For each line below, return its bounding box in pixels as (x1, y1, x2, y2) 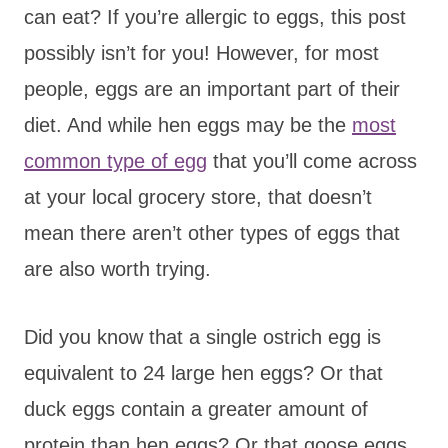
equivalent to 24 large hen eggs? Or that (24, 361, 383, 384)
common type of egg (24, 149, 207, 172)
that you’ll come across (207, 149, 417, 172)
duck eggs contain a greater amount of (24, 397, 368, 420)
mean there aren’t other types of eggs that (24, 221, 400, 244)
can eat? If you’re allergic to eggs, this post (24, 5, 406, 28)
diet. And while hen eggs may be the (24, 113, 352, 136)
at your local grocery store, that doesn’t (24, 185, 372, 208)
